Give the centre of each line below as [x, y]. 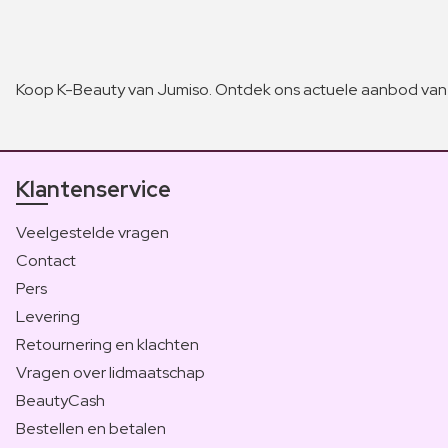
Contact [46, 260]
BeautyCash [60, 400]
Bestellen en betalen [91, 428]
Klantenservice [93, 189]
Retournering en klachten [107, 344]
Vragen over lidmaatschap [110, 372]
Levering [48, 316]
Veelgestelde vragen [92, 232]
